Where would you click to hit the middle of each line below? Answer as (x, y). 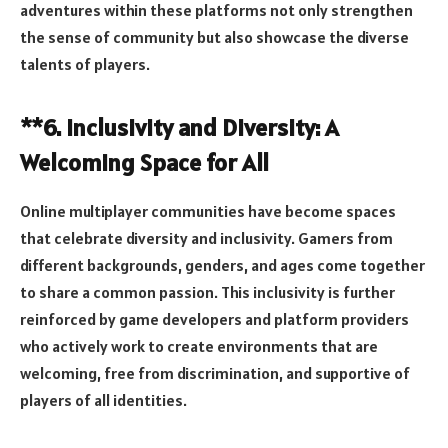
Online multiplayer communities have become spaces (208, 210)
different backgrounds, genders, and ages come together (222, 264)
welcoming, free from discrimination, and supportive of (215, 372)
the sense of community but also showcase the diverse (214, 36)
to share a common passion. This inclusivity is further (207, 291)
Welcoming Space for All (144, 162)
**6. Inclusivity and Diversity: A (179, 127)
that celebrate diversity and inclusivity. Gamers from (206, 237)
